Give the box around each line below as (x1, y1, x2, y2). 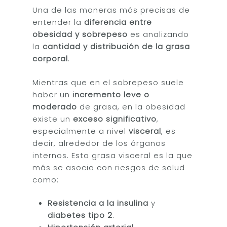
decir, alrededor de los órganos (32, 137, 166, 148)
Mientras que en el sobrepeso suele (32, 77, 184, 88)
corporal (32, 53, 68, 64)
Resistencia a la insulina (48, 198, 149, 208)
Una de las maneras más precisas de (32, 5, 191, 15)
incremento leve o (72, 89, 150, 100)
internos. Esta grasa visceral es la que (32, 149, 193, 161)
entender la (32, 17, 85, 27)
